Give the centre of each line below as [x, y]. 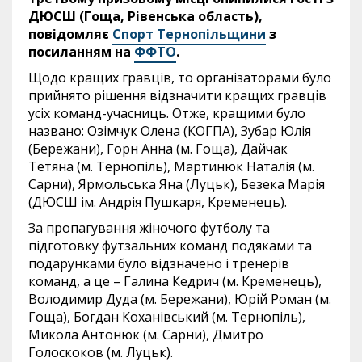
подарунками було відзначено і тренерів [159, 263]
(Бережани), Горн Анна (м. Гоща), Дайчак [158, 148]
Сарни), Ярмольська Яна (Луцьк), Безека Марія [177, 184]
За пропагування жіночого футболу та [149, 227]
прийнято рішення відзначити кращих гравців [177, 95]
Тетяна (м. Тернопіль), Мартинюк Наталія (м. [171, 166]
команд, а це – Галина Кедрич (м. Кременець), [175, 281]
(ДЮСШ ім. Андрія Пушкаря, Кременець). [158, 202]
